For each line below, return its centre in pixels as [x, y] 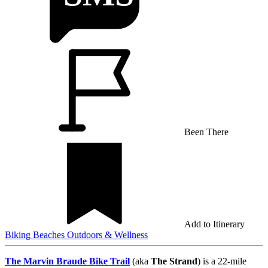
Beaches [50, 234]
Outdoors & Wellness [107, 234]
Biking [19, 234]
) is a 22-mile [222, 261]
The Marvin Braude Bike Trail [67, 261]
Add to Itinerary [214, 224]
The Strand [174, 261]
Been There [206, 132]
